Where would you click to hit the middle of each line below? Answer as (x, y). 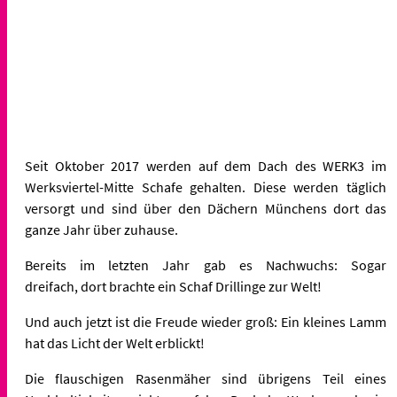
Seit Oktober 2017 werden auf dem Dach (160, 165)
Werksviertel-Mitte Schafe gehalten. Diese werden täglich (206, 187)
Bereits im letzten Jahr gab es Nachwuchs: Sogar (206, 265)
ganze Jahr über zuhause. (101, 229)
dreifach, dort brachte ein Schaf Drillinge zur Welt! (175, 286)
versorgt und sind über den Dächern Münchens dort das (206, 208)
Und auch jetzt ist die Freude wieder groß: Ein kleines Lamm (206, 321)
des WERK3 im (341, 165)
